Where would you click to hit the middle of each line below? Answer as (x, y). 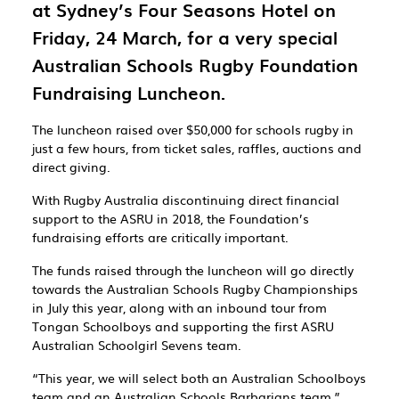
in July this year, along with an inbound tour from (179, 307)
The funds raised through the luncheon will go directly (193, 270)
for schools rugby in (294, 129)
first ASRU (304, 326)
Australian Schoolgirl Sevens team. (137, 345)
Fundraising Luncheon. (129, 93)
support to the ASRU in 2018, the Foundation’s (171, 218)
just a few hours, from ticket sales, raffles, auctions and (197, 148)
